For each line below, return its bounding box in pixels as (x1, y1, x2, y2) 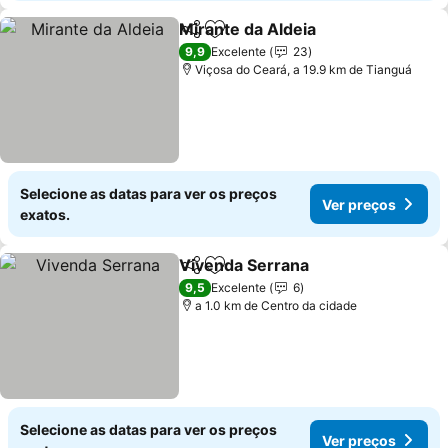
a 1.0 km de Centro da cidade (195, 298, 358, 313)
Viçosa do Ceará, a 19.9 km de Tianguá (195, 62, 413, 77)
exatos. (20, 206, 70, 223)
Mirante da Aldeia (179, 19, 317, 39)
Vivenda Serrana (179, 255, 310, 275)
